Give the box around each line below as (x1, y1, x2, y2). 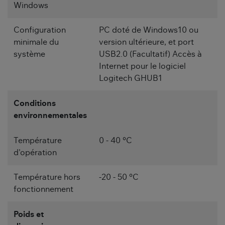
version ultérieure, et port (99, 38, 194, 47)
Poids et (14, 210, 44, 219)
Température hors (14, 173, 80, 182)
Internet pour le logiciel (99, 62, 186, 71)
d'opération (14, 149, 57, 157)
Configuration (14, 26, 66, 35)
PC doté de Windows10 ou (99, 26, 198, 35)
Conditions (14, 99, 56, 108)
